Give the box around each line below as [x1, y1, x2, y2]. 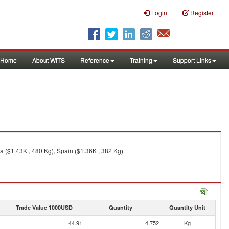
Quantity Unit [169, 203, 205, 211]
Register [190, 8, 214, 17]
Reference [80, 56, 109, 64]
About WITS [32, 56, 65, 64]
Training [130, 56, 152, 64]
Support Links [173, 56, 211, 64]
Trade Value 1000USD [15, 203, 73, 211]
